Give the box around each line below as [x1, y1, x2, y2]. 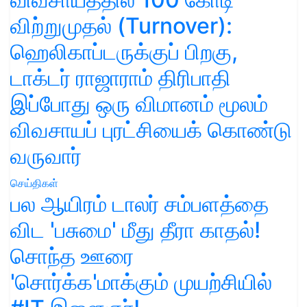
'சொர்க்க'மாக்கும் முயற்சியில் [10, 268, 272, 295]
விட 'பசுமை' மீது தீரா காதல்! [10, 216, 260, 243]
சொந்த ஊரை [10, 242, 134, 269]
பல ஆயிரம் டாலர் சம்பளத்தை [10, 190, 269, 217]
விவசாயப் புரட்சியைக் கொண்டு [10, 116, 292, 143]
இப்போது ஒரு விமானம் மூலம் [10, 90, 268, 117]
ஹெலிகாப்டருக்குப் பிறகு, [10, 38, 238, 65]
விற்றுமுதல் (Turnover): [10, 12, 232, 39]
